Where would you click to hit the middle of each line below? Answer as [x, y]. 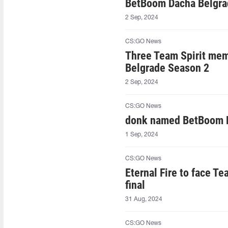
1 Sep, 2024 [142, 135]
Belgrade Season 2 [167, 68]
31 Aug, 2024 [144, 199]
